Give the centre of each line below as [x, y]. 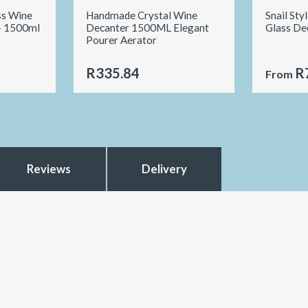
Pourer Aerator [122, 40]
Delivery [164, 168]
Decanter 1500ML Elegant [148, 27]
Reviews [49, 168]
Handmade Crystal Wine [142, 15]
